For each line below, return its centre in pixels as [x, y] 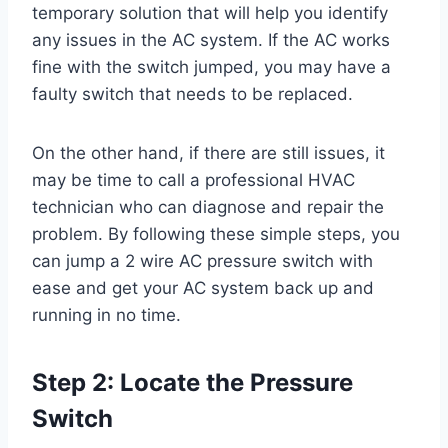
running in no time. [106, 315]
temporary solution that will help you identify [210, 13]
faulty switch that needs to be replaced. [192, 94]
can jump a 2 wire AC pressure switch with [202, 261]
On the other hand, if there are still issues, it [208, 153]
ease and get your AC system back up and [203, 288]
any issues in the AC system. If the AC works [211, 40]
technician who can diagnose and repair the [208, 207]
